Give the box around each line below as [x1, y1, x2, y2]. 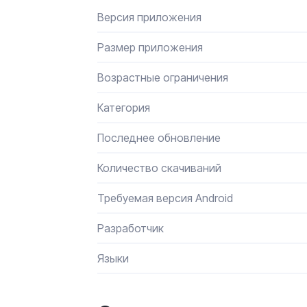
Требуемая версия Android [97, 191, 233, 205]
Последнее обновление [97, 131, 221, 145]
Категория [97, 101, 150, 114]
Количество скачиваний [97, 161, 221, 175]
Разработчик [97, 221, 164, 235]
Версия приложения [97, 10, 201, 24]
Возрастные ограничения [97, 71, 228, 84]
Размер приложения [97, 40, 203, 54]
